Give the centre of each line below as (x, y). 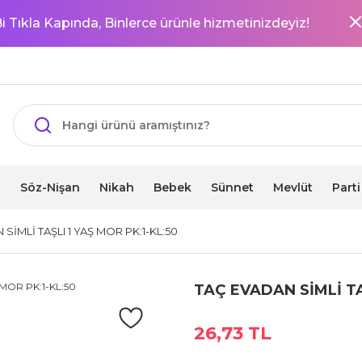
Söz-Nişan (50, 187)
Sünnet (232, 187)
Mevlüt (293, 187)
